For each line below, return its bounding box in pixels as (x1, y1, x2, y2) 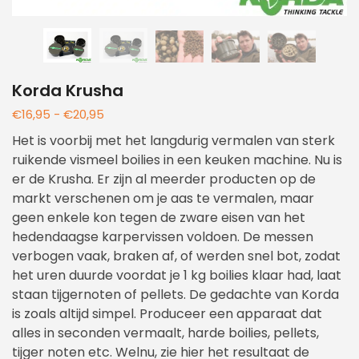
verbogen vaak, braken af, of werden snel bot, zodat (12, 247, 341, 266)
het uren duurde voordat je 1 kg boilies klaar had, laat (12, 266, 341, 285)
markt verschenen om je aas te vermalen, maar (12, 189, 314, 208)
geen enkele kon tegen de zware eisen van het (12, 208, 305, 228)
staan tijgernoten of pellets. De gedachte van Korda (12, 285, 339, 305)
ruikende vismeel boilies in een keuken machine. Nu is (12, 151, 342, 170)
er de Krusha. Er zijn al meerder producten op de (12, 170, 316, 189)
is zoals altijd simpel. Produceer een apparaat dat (12, 305, 322, 324)
